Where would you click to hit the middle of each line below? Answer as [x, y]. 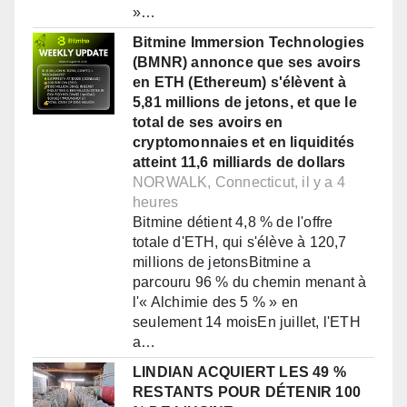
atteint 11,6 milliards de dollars [239, 163]
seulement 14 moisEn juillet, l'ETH [247, 323]
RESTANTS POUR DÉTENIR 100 [247, 392]
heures [156, 203]
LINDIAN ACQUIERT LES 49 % [239, 372]
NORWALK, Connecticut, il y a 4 [239, 183]
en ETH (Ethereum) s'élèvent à [239, 83]
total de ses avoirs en [208, 123]
